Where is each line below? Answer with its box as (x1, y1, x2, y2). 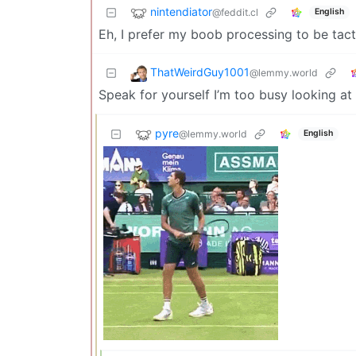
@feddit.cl (212, 6, 258, 19)
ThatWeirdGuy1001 (150, 65, 250, 79)
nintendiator (150, 5, 212, 19)
